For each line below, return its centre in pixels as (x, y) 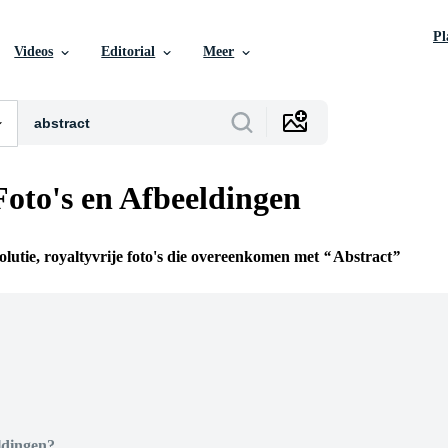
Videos (34, 51)
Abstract (362, 257)
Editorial (128, 51)
